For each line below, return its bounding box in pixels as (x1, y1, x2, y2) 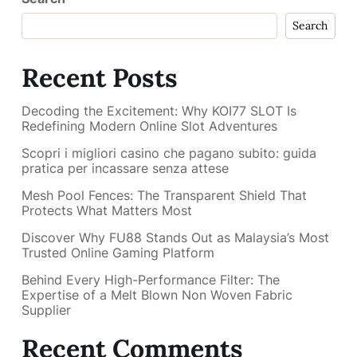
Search (292, 18, 328, 33)
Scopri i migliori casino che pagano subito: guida (22, 145, 316, 162)
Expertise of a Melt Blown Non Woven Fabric (22, 287, 292, 304)
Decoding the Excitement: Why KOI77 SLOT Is (22, 103, 296, 120)
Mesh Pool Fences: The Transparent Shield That (22, 187, 307, 204)
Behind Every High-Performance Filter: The (22, 272, 280, 288)
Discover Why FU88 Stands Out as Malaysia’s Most (22, 229, 329, 246)
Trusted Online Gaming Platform (22, 245, 214, 261)
